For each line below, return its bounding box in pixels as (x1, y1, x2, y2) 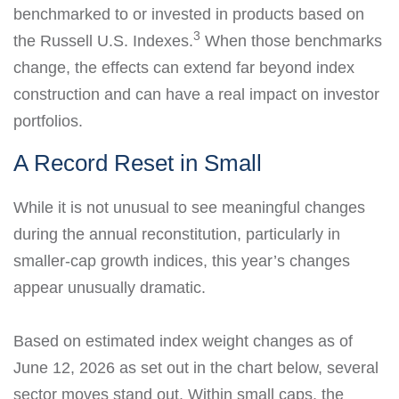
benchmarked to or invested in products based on (13, 5, 364, 23)
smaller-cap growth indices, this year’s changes (13, 252, 350, 270)
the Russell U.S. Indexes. (13, 32, 193, 50)
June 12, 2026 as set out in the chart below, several (13, 359, 379, 377)
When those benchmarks (200, 32, 382, 50)
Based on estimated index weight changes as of (13, 332, 353, 350)
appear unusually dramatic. (13, 279, 206, 297)
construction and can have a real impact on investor (13, 85, 379, 103)
